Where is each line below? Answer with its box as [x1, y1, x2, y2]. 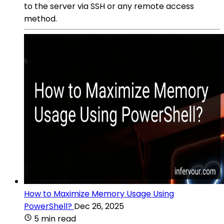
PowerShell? [24, 200, 72, 212]
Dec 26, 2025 [74, 200, 124, 212]
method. [24, 12, 57, 24]
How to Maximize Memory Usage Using [24, 187, 174, 199]
